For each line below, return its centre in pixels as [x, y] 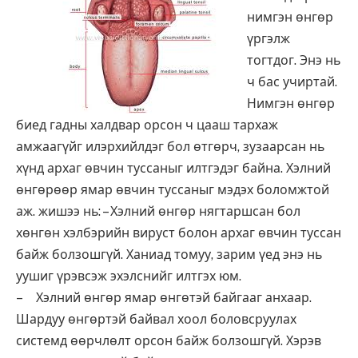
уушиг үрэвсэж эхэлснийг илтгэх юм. [129, 276]
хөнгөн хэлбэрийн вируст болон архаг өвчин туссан [179, 233]
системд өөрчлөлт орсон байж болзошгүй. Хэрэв [169, 341]
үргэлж [268, 39]
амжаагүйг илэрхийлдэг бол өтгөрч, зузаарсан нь [170, 147]
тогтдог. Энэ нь [294, 60]
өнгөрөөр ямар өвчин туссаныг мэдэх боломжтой [173, 190]
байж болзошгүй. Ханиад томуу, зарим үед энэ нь [169, 255]
